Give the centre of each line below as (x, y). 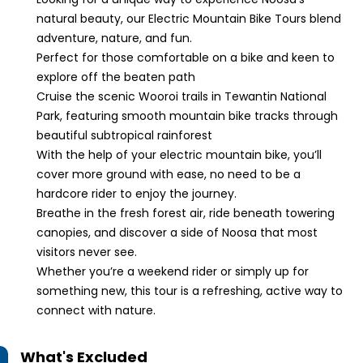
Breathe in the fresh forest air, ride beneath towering (186, 213)
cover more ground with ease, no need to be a (169, 174)
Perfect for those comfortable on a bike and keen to (186, 58)
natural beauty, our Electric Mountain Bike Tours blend (189, 19)
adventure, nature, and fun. (116, 38)
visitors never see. (87, 252)
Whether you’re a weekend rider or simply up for (173, 271)
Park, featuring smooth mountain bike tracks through (187, 116)
